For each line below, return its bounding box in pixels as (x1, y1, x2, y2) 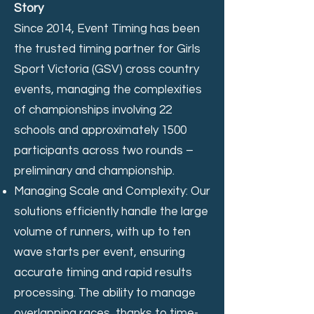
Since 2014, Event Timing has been (14, 22, 200, 35)
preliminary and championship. (14, 164, 175, 177)
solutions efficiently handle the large (14, 205, 208, 218)
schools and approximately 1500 (14, 123, 186, 137)
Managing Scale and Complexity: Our (14, 184, 210, 198)
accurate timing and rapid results (14, 266, 192, 279)
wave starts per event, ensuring (14, 245, 185, 259)
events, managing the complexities (14, 83, 202, 96)
